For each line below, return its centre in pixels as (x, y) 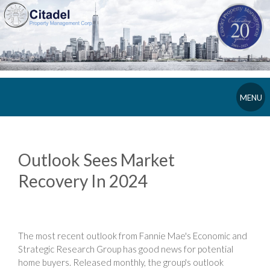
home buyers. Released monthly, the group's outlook (121, 262)
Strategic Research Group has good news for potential (126, 249)
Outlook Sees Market (96, 159)
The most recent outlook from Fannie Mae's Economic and (133, 235)
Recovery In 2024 (83, 181)
